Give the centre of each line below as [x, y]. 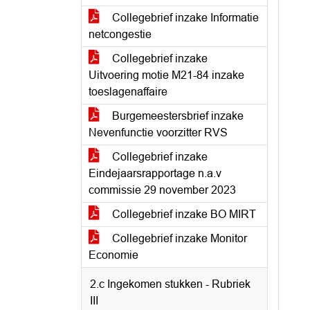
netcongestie [120, 34]
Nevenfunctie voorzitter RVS [158, 133]
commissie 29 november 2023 [162, 190]
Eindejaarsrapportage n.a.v [155, 173]
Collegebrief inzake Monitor [178, 238]
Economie [113, 255]
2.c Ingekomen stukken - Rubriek [170, 284]
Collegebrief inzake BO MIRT [183, 214]
